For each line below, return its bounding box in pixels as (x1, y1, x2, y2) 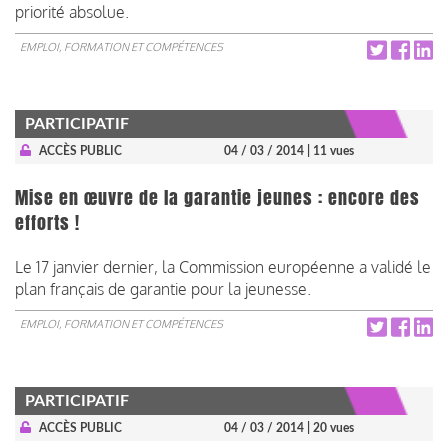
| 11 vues (307, 144, 354, 157)
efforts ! (15, 209, 80, 236)
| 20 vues (307, 421, 354, 434)
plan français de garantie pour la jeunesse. (15, 278, 311, 299)
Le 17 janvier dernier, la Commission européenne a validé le (15, 256, 431, 277)
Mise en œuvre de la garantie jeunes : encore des (15, 184, 420, 211)
